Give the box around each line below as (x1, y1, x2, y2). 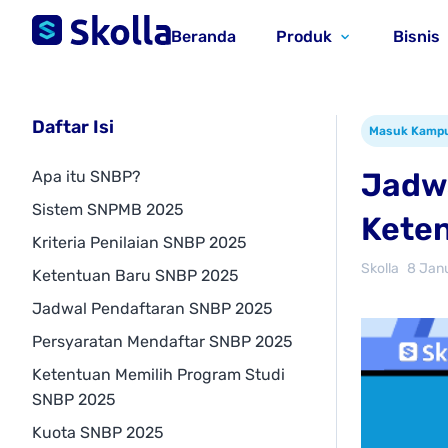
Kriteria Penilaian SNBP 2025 (32, 233, 247, 252)
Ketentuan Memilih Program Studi (32, 365, 285, 384)
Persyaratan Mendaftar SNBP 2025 (32, 332, 293, 351)
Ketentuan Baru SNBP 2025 (32, 266, 239, 285)
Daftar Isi (32, 116, 114, 138)
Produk (276, 27, 332, 46)
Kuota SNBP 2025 (32, 423, 164, 442)
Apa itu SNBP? (32, 167, 141, 186)
